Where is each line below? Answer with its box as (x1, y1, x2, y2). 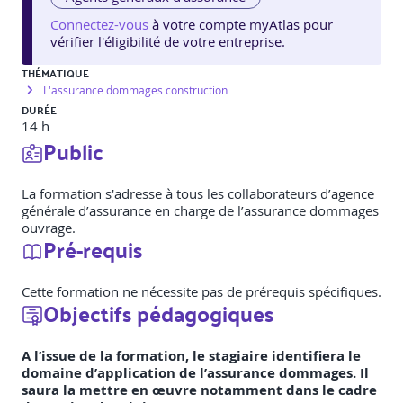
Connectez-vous (50, 15, 148, 34)
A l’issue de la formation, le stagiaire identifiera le (22, 346, 361, 366)
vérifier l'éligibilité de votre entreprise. (50, 32, 285, 51)
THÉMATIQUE (22, 63, 89, 84)
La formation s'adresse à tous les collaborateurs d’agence (22, 184, 374, 203)
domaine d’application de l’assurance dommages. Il (22, 363, 369, 383)
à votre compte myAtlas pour (152, 15, 333, 34)
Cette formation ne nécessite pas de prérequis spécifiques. (22, 282, 381, 301)
